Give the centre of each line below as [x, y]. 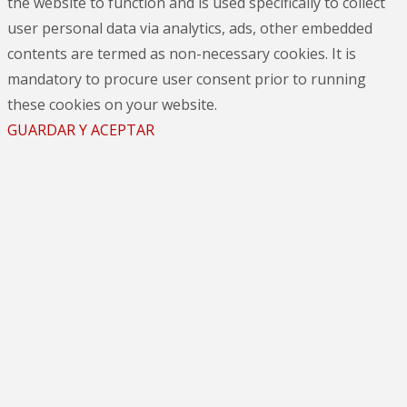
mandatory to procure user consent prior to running [187, 79]
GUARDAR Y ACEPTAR [81, 129]
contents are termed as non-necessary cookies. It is [182, 53]
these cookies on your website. [112, 104]
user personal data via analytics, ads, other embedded [190, 28]
